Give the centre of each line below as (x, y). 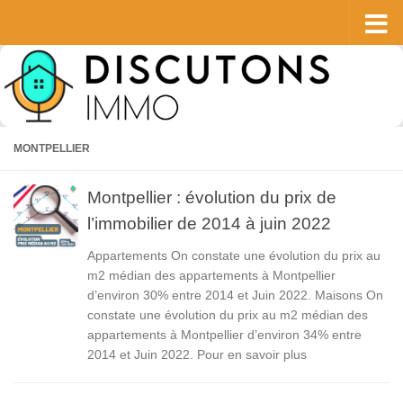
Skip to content (72, 24)
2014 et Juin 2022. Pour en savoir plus (197, 354)
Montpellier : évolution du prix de (212, 197)
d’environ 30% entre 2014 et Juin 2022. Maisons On (235, 295)
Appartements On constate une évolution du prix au (234, 255)
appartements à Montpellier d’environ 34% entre (224, 335)
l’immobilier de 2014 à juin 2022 (209, 223)
